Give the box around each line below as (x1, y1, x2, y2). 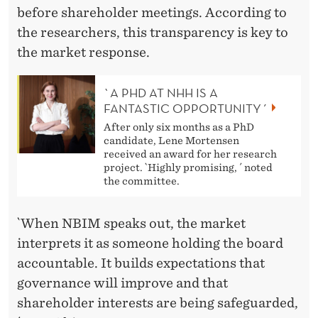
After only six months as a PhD (104, 121, 254, 133)
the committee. (104, 175, 180, 187)
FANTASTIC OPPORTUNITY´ (104, 99, 268, 116)
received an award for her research (104, 148, 277, 160)
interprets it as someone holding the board (17, 235, 283, 251)
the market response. (17, 44, 150, 60)
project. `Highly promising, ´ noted (104, 161, 273, 173)
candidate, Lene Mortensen (104, 134, 239, 146)
